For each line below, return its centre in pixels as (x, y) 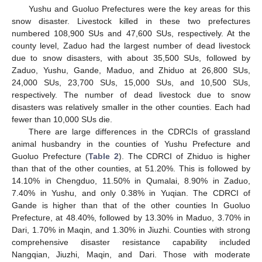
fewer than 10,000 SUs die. (62, 120)
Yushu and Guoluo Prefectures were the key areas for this (139, 9)
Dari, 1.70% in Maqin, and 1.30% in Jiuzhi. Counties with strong (131, 230)
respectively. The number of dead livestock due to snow (131, 95)
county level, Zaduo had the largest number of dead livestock (131, 46)
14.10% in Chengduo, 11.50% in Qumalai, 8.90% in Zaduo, (131, 181)
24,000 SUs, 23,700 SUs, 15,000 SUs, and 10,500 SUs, (131, 83)
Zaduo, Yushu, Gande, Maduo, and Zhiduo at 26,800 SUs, (131, 70)
